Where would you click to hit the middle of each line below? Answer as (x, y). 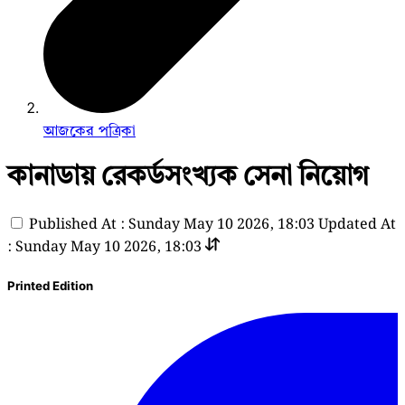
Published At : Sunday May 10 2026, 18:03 (172, 224)
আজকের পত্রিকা (89, 131)
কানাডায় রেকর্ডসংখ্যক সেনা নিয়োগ (188, 175)
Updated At (357, 224)
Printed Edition (50, 285)
